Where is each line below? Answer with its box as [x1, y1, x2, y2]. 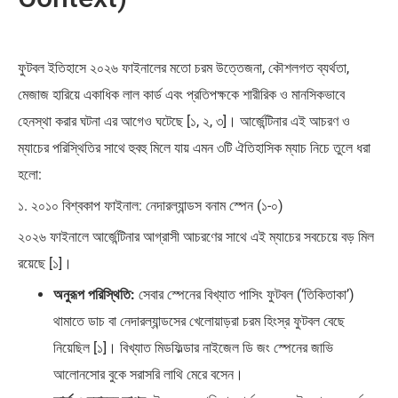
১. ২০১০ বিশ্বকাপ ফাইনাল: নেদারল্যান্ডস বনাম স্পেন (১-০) [18, 196, 283, 214]
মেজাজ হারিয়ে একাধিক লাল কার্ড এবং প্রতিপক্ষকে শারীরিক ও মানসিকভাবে [18, 85, 345, 103]
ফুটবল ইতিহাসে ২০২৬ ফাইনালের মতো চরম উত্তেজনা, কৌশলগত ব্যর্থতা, [18, 59, 349, 76]
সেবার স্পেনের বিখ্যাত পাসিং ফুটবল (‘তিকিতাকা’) [135, 285, 354, 303]
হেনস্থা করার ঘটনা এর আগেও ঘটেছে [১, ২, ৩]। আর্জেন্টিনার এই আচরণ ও [18, 112, 350, 130]
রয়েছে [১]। [18, 254, 72, 272]
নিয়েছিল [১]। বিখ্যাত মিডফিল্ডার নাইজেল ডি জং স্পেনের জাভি [53, 338, 333, 356]
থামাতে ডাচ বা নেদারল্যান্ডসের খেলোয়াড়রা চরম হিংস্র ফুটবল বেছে [53, 312, 345, 330]
